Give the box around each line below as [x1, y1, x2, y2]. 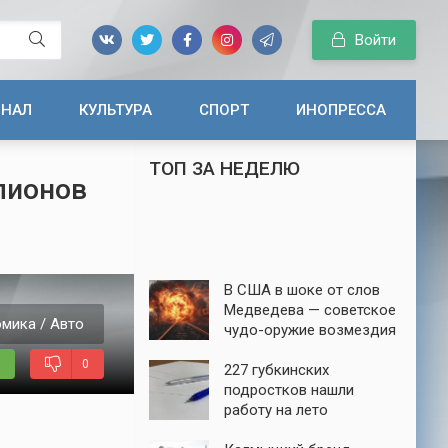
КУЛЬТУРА [79, 101, 153, 119]
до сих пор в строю [224, 341, 359, 359]
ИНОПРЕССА [296, 101, 386, 119]
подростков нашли [224, 381, 354, 399]
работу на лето [224, 401, 328, 419]
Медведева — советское [224, 301, 396, 319]
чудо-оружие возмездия [224, 321, 396, 339]
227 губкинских [224, 361, 329, 379]
